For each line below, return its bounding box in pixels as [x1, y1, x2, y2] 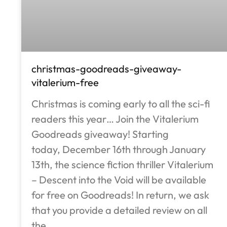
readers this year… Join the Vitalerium [31, 112, 199, 126]
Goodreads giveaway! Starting [31, 128, 169, 141]
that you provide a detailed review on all [31, 204, 207, 217]
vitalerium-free [31, 76, 99, 89]
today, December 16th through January [31, 143, 206, 156]
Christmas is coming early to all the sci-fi [31, 97, 210, 110]
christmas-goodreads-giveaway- [31, 62, 181, 75]
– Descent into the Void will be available [31, 173, 206, 186]
